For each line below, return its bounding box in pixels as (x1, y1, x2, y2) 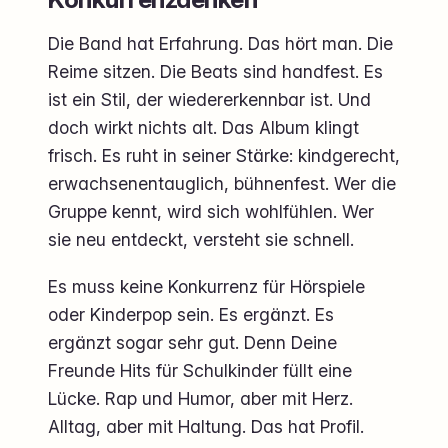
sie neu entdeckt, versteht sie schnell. (48, 229, 354, 251)
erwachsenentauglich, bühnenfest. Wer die (48, 173, 396, 195)
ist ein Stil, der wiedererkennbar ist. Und (48, 89, 371, 111)
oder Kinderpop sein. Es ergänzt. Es (48, 304, 334, 326)
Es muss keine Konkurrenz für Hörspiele (48, 276, 365, 298)
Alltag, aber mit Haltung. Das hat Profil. (48, 416, 364, 438)
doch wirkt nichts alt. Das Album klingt (48, 117, 359, 139)
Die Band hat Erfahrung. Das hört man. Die (48, 33, 393, 55)
